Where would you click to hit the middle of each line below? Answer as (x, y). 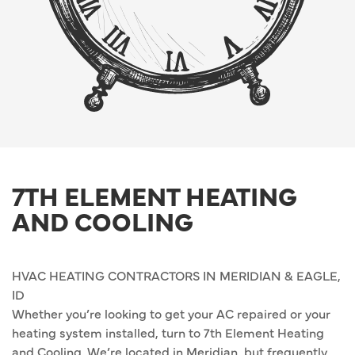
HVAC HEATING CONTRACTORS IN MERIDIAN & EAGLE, (176, 275)
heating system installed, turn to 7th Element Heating (168, 332)
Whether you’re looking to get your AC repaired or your (171, 313)
